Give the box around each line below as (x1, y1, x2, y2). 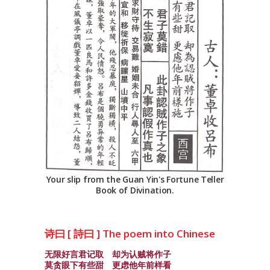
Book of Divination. (96, 184, 174, 196)
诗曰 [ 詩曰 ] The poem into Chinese (45, 227, 215, 240)
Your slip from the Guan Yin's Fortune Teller (46, 173, 224, 185)
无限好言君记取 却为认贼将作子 (45, 248, 171, 260)
